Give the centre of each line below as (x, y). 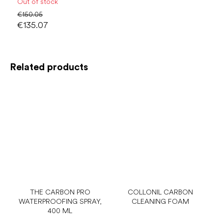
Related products (49, 67)
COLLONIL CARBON (160, 192)
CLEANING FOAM (160, 201)
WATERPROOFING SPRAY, (60, 201)
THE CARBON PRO (60, 192)
